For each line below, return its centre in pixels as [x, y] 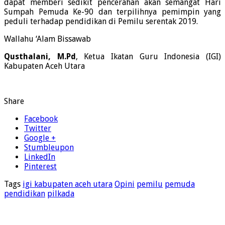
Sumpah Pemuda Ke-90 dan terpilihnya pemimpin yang [113, 12]
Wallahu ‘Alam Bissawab [47, 39]
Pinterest [40, 167]
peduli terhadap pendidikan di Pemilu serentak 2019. [101, 22]
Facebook [41, 119]
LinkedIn [40, 157]
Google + [40, 138]
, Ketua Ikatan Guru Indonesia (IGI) [148, 57]
